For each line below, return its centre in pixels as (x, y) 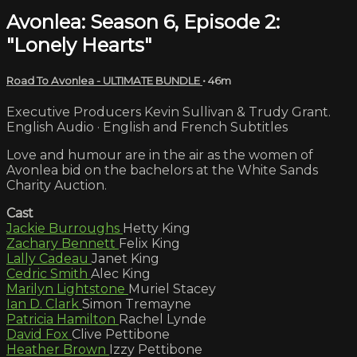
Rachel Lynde (163, 319)
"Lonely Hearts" (79, 45)
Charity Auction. (57, 185)
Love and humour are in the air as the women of (160, 155)
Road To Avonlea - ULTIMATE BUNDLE (104, 80)
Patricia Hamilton (63, 319)
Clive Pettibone (121, 334)
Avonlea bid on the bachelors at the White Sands (162, 170)
